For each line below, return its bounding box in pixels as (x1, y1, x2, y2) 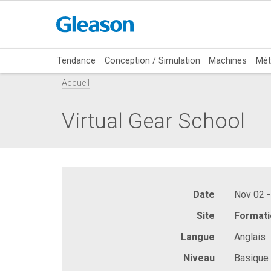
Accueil (62, 78, 90, 89)
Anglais (234, 230, 266, 243)
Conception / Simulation (104, 54, 200, 66)
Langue (181, 230, 215, 243)
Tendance (57, 54, 96, 66)
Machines (209, 54, 247, 66)
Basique (234, 252, 269, 264)
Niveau (183, 252, 215, 264)
